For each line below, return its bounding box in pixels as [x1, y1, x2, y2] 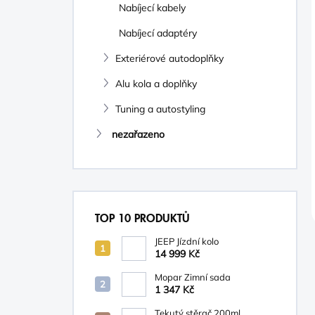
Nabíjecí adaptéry [119, 27, 197, 39]
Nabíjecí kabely [119, 1, 186, 14]
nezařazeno [112, 128, 165, 141]
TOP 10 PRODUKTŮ [95, 212, 190, 225]
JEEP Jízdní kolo [155, 236, 219, 247]
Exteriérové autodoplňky [115, 52, 224, 65]
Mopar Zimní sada [155, 271, 231, 283]
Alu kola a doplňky [115, 77, 197, 90]
